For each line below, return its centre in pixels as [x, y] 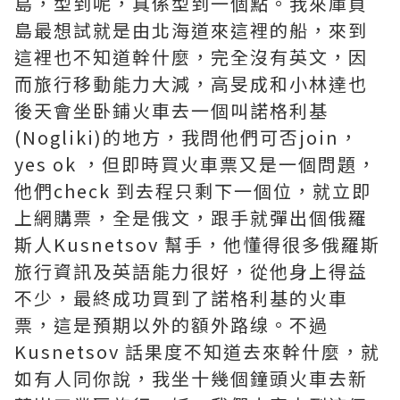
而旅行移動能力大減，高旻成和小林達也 [191, 83]
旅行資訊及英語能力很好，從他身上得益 [191, 271]
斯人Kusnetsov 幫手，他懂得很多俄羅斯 [197, 244]
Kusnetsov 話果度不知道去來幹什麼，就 [197, 351]
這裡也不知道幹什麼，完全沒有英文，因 [191, 57]
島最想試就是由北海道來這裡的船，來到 [191, 30]
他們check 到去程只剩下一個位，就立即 [193, 191]
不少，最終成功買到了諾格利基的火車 [181, 298]
